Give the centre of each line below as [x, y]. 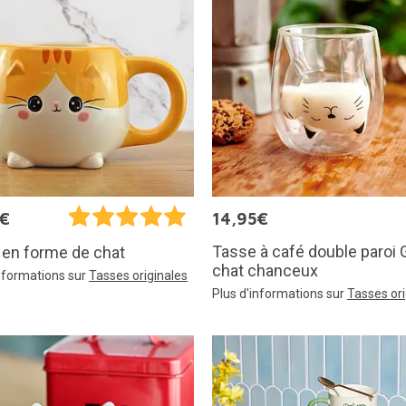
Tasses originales [138, 276]
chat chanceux [265, 271]
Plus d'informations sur [280, 294]
